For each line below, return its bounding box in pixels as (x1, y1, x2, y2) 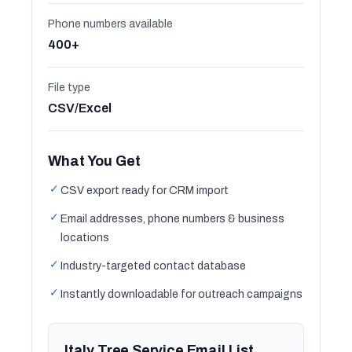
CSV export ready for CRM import (60, 185, 229, 196)
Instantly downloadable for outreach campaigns (60, 288, 302, 300)
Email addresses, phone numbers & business (60, 213, 284, 225)
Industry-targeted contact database (60, 260, 246, 272)
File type (48, 82, 90, 93)
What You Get (48, 153, 141, 169)
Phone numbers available (48, 18, 173, 30)
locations (60, 232, 109, 244)
